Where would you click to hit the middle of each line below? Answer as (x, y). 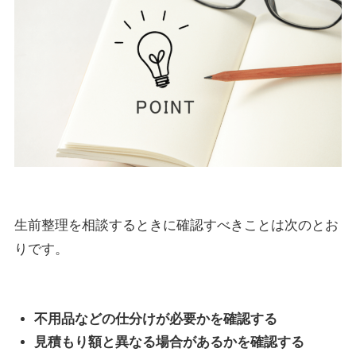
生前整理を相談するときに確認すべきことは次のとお (176, 226)
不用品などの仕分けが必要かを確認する (156, 319)
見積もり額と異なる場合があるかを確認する (170, 342)
